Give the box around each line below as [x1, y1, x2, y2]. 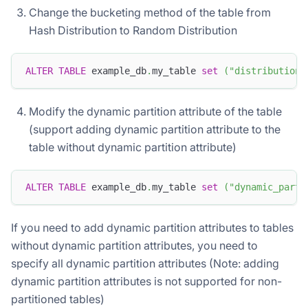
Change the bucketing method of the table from [29, 5, 271, 20]
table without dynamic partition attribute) [29, 140, 236, 154]
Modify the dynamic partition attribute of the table [29, 104, 282, 118]
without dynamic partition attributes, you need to [11, 238, 258, 252]
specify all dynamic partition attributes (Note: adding [11, 256, 279, 270]
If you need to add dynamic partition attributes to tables [11, 220, 294, 234]
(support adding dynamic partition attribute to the [29, 122, 280, 136]
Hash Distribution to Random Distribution [29, 23, 237, 38]
